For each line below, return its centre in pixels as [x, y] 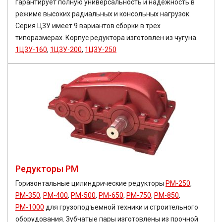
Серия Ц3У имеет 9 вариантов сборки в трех [88, 26]
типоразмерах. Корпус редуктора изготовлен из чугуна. [107, 38]
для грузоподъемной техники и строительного [121, 207]
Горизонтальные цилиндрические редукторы [90, 183]
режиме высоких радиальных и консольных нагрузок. [103, 14]
